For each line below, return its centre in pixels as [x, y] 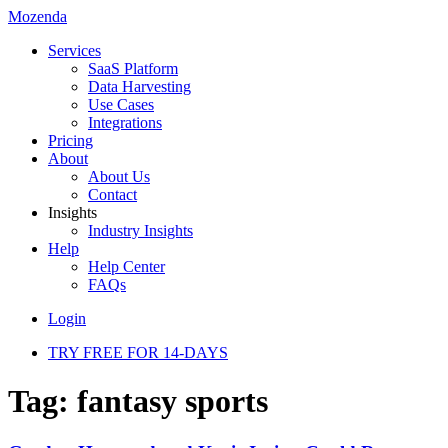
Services [74, 50]
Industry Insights [140, 230]
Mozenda [37, 16]
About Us [119, 176]
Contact [112, 194]
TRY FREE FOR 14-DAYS [138, 352]
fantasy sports [172, 401]
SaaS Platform [133, 68]
